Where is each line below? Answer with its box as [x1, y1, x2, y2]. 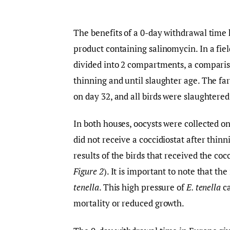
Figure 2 [73, 165, 104, 178]
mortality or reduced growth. [73, 197, 185, 209]
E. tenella [186, 181, 221, 194]
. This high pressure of [99, 181, 186, 194]
